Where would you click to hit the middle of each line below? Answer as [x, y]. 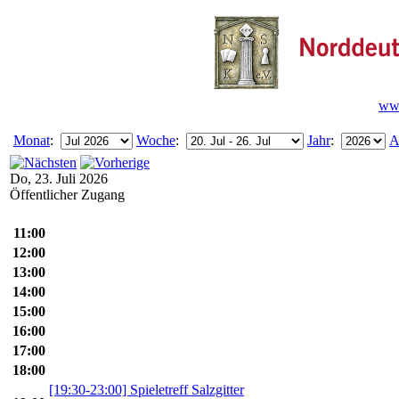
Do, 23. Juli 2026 [59, 179]
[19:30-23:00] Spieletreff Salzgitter [147, 390]
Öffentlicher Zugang [67, 195]
